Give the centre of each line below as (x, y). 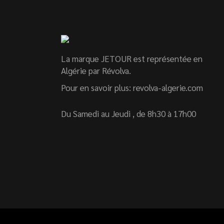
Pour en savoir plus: (97, 87)
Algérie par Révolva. (96, 70)
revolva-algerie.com (168, 87)
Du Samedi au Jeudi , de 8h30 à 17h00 (128, 113)
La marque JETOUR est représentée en (132, 58)
